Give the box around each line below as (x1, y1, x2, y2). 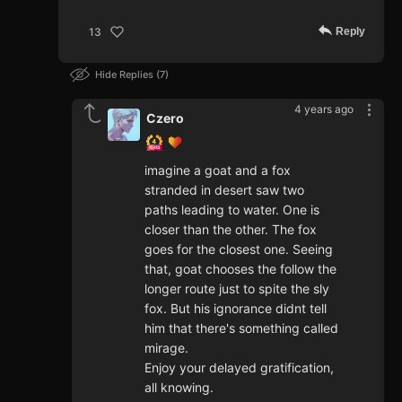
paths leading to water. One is (144, 202, 319, 218)
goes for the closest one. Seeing (144, 241, 333, 258)
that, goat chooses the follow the (144, 261, 336, 277)
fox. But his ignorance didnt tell (144, 301, 327, 317)
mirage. (144, 340, 188, 356)
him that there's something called (144, 320, 338, 336)
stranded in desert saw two (144, 182, 304, 198)
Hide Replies (95, 68, 156, 82)
